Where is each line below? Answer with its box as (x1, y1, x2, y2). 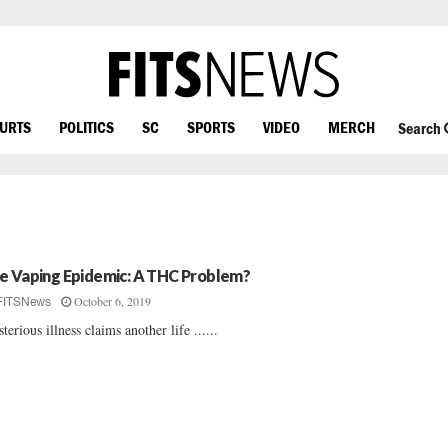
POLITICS (59, 117, 114, 136)
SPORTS (187, 117, 235, 136)
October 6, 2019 (74, 293, 152, 309)
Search (397, 119, 444, 138)
